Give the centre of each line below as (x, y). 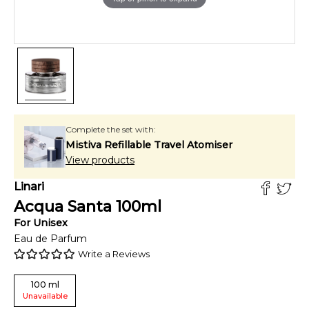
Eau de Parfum (50, 239)
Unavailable (45, 296)
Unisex (50, 223)
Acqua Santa (63, 207)
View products (100, 160)
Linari (29, 187)
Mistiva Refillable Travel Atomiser (149, 145)
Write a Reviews (114, 254)
